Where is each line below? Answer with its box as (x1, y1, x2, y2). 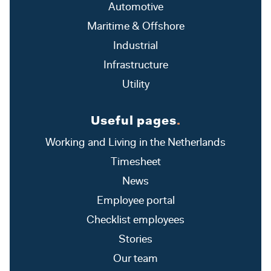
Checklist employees (87, 215, 184, 227)
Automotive (108, 2, 163, 14)
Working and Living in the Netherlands (45, 138, 226, 149)
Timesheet (110, 157, 161, 169)
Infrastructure (103, 60, 168, 72)
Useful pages (90, 116, 177, 128)
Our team (113, 254, 158, 266)
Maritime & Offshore (87, 22, 184, 33)
